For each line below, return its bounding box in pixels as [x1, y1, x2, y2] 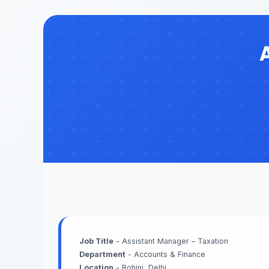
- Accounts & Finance [125, 250, 205, 259]
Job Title [79, 237, 113, 246]
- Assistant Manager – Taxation [113, 237, 228, 246]
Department [79, 250, 125, 259]
